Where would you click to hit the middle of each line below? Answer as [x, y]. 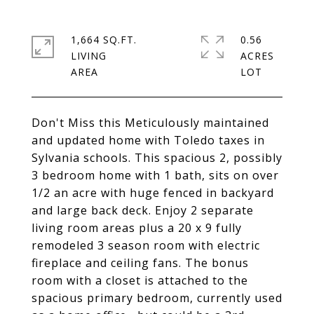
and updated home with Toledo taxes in [148, 140]
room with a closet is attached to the [140, 280]
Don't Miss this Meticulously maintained [150, 123]
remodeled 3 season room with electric [146, 245]
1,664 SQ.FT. [104, 40]
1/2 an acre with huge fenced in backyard [153, 193]
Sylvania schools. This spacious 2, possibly [157, 158]
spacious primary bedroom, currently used [157, 298]
